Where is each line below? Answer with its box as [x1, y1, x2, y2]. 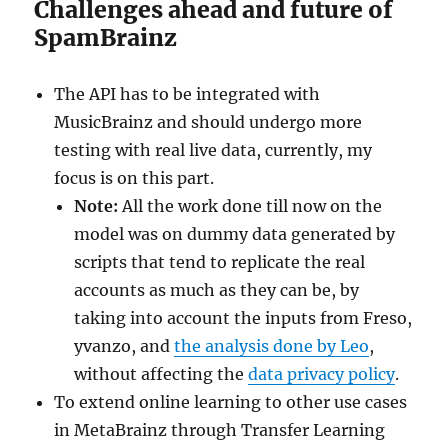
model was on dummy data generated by [74, 224, 396, 245]
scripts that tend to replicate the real [74, 252, 366, 273]
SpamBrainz [34, 23, 178, 53]
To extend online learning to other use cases [54, 392, 408, 413]
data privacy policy [248, 364, 396, 385]
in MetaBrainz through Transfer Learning [54, 420, 386, 441]
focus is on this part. [54, 168, 215, 189]
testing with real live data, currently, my [54, 140, 373, 161]
